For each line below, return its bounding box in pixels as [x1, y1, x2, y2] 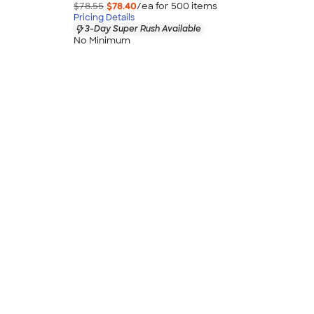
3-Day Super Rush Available [85, 23, 201, 35]
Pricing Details [74, 12, 135, 24]
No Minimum [74, 34, 130, 46]
